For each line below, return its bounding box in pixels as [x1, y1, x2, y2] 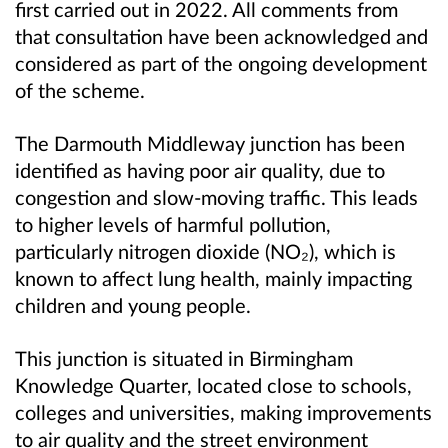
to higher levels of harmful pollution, [15, 212, 331, 237]
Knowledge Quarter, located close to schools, [15, 373, 412, 398]
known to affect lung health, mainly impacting [15, 266, 412, 291]
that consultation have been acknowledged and [15, 24, 428, 49]
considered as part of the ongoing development [15, 51, 427, 76]
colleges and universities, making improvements [15, 400, 432, 425]
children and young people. [15, 293, 251, 318]
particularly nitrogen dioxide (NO [15, 239, 301, 264]
